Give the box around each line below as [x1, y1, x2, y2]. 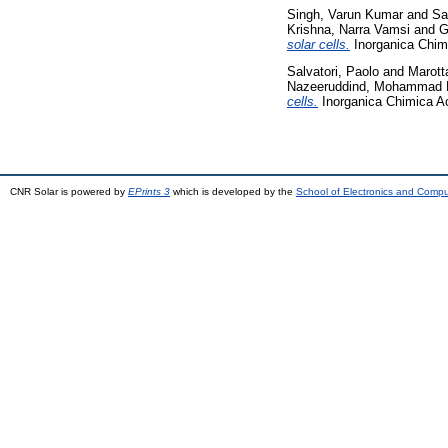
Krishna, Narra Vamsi [287, 21, 410, 37]
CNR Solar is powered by [10, 186, 128, 198]
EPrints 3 [128, 186, 170, 198]
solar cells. [287, 36, 350, 52]
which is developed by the [170, 186, 296, 198]
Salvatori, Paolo [287, 64, 379, 80]
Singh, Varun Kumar [287, 6, 403, 22]
